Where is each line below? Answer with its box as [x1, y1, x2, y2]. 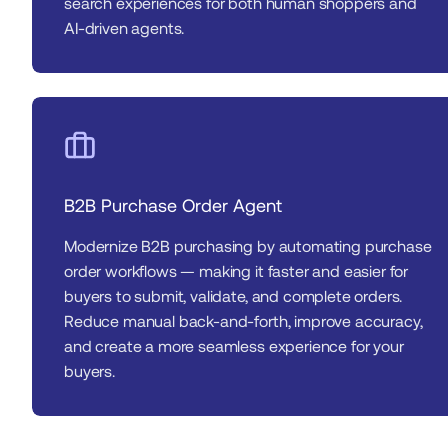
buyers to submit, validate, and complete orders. [64, 287, 403, 307]
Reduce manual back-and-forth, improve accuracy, [64, 312, 423, 332]
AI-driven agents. [64, 19, 185, 39]
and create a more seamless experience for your [64, 337, 404, 357]
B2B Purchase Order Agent [64, 195, 282, 217]
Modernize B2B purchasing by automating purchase [64, 237, 432, 257]
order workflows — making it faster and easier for [64, 262, 409, 282]
